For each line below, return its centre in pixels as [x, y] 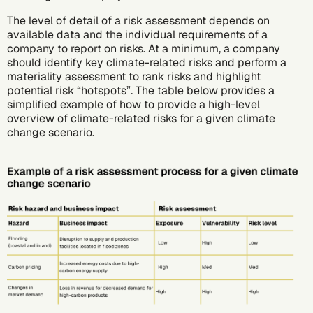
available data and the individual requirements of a [137, 34]
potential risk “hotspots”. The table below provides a [141, 90]
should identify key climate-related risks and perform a [147, 62]
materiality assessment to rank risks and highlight [134, 76]
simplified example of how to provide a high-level [133, 104]
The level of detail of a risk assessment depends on [138, 20]
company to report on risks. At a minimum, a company [144, 48]
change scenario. [52, 132]
